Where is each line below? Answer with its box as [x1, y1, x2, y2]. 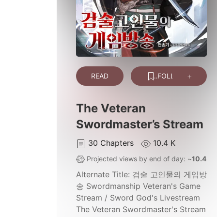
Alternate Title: [76, 170, 132, 180]
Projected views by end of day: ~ [85, 155, 192, 163]
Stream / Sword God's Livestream [76, 193, 200, 203]
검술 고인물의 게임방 [132, 170, 207, 180]
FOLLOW [155, 72, 186, 80]
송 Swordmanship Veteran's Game [76, 181, 201, 191]
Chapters [100, 138, 136, 148]
